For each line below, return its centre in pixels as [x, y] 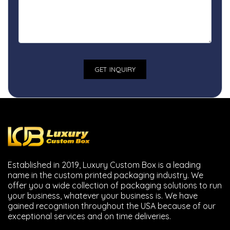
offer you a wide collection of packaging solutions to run [115, 185]
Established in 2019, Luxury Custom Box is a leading [104, 165]
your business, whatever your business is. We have [103, 196]
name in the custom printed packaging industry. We [106, 175]
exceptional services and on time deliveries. [89, 216]
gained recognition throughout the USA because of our [112, 206]
